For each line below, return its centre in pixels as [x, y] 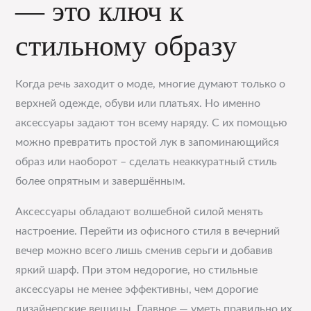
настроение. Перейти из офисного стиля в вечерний [148, 231]
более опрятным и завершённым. [101, 181]
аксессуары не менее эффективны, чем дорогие [137, 289]
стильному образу [126, 46]
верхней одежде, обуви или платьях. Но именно [138, 103]
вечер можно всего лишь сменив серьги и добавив [144, 251]
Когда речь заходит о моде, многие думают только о [151, 84]
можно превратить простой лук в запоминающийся [148, 142]
